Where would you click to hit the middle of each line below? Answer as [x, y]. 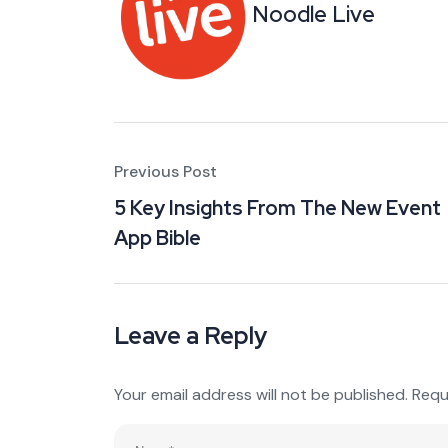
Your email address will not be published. [261, 394]
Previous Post [165, 171]
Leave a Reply [190, 335]
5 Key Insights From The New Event [277, 207]
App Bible [157, 237]
